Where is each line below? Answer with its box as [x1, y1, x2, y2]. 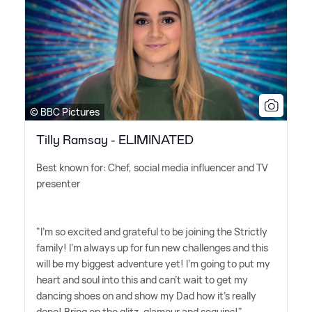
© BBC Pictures [30, 105, 100, 119]
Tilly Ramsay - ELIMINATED [36, 132, 194, 149]
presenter [36, 177, 80, 191]
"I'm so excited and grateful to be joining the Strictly [36, 225, 267, 239]
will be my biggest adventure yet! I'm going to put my [36, 257, 270, 271]
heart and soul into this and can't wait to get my [36, 273, 248, 287]
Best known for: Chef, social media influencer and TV [36, 161, 268, 175]
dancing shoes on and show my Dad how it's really [36, 289, 256, 303]
